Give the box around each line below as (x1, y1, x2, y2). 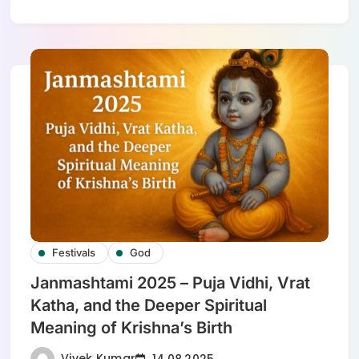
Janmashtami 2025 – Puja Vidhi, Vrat (30, 273, 310, 293)
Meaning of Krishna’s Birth (30, 318, 232, 338)
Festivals (52, 246, 95, 260)
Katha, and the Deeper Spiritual (30, 296, 267, 316)
